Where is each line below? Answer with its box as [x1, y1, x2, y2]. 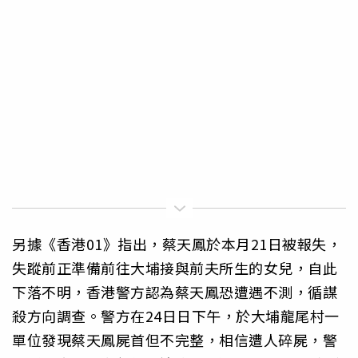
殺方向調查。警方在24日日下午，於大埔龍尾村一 [12, 304, 340, 326]
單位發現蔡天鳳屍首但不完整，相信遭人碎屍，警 [12, 328, 337, 350]
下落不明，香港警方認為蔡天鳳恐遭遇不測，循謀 [12, 280, 337, 302]
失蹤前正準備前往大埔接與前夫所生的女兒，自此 [12, 257, 337, 278]
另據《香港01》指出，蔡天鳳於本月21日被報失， [12, 233, 341, 254]
